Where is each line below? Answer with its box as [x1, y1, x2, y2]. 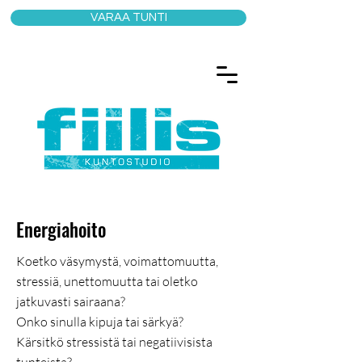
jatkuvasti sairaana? [16, 293, 128, 309]
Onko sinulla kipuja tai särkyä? [16, 314, 183, 330]
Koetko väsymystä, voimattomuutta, [16, 253, 218, 269]
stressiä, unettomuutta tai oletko [16, 273, 198, 289]
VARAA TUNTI [90, 11, 167, 23]
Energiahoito [16, 216, 106, 243]
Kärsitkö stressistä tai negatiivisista [16, 334, 213, 350]
